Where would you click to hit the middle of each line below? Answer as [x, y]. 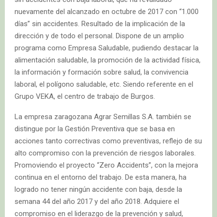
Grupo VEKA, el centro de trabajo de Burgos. [85, 97]
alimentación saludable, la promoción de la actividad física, [108, 60]
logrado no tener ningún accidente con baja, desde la [98, 190]
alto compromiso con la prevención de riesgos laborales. [105, 153]
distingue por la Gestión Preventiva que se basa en [95, 129]
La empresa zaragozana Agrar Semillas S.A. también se [103, 117]
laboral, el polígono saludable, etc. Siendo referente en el [104, 85]
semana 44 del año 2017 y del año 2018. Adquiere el [97, 202]
